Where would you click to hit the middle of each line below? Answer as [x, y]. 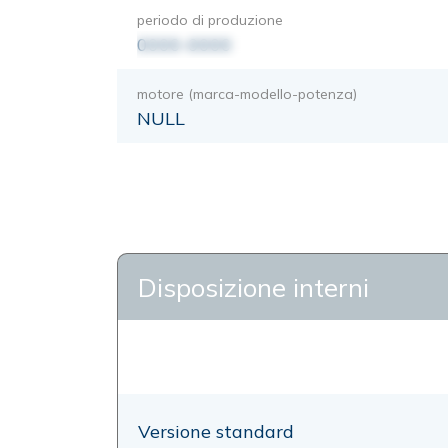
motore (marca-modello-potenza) [247, 93]
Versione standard [216, 431]
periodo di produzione [210, 19]
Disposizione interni [253, 287]
